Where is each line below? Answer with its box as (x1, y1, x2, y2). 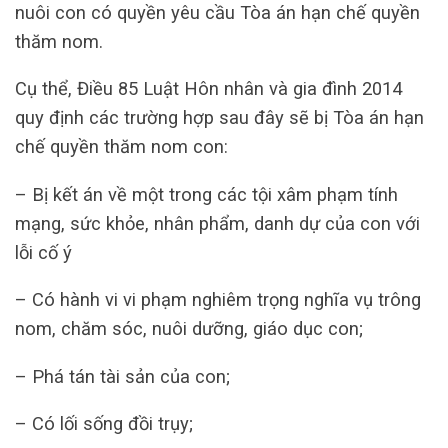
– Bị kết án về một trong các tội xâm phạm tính (15, 183, 398, 205)
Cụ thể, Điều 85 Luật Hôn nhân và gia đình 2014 (15, 78, 402, 100)
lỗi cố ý (15, 241, 72, 263)
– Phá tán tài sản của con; (15, 365, 230, 387)
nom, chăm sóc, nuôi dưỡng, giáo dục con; (15, 318, 363, 340)
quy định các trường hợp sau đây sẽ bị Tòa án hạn (15, 107, 424, 129)
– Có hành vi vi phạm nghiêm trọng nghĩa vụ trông (15, 289, 421, 311)
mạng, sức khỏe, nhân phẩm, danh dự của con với (15, 212, 420, 234)
